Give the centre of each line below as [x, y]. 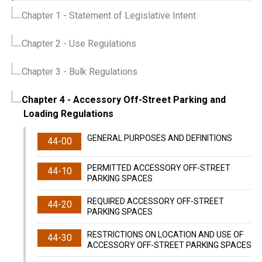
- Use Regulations [99, 44]
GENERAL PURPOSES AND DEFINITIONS [160, 138]
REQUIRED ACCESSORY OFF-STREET [156, 201]
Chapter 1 [41, 15]
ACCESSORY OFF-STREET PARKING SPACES [169, 245]
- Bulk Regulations [99, 72]
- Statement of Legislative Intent [128, 15]
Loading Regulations [68, 114]
